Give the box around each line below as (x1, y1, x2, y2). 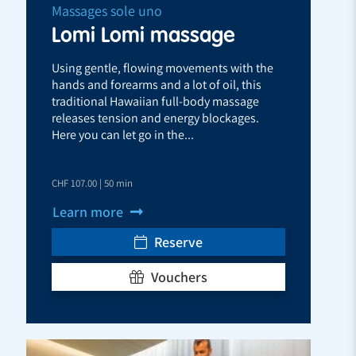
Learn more (52, 202, 126, 221)
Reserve (151, 232, 203, 251)
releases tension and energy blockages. (52, 109, 259, 126)
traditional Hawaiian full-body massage (52, 92, 259, 110)
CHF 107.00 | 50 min (52, 176, 133, 190)
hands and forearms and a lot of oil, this (52, 75, 261, 93)
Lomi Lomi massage (52, 19, 235, 49)
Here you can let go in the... (52, 126, 194, 143)
